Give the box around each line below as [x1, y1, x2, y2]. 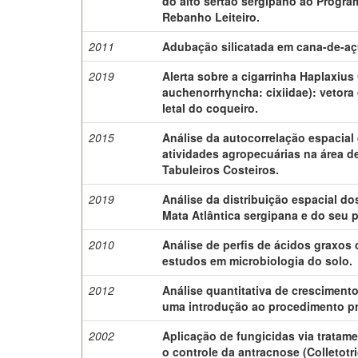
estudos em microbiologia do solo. [162, 252, 353, 268]
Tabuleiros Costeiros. [162, 161, 280, 177]
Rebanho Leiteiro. [162, 8, 261, 25]
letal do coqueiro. [162, 99, 259, 116]
